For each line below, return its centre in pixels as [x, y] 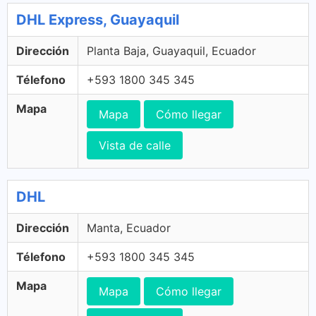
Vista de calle [135, 145]
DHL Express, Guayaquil [98, 20]
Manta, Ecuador [129, 228]
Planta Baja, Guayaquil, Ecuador [171, 51]
